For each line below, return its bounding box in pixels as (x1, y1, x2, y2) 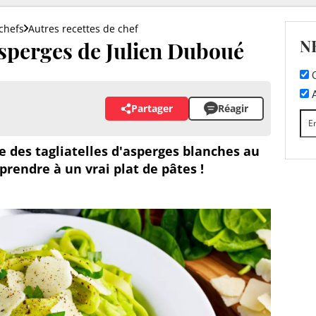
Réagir (218, 102, 248, 116)
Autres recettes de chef (28, 21, 138, 35)
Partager (131, 102, 173, 116)
